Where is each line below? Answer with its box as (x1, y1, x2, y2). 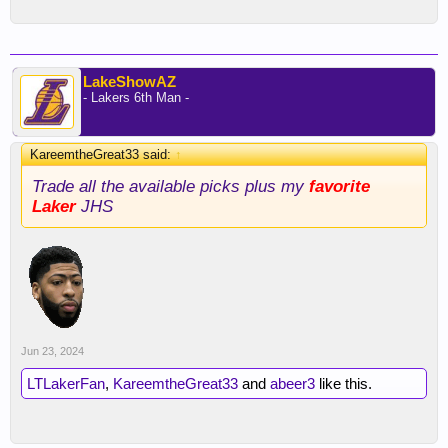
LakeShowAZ (83, 73, 176, 90)
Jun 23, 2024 (21, 345, 84, 357)
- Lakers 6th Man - (83, 90, 189, 105)
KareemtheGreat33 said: (30, 147, 175, 162)
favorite (309, 176, 370, 196)
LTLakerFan (27, 375, 105, 392)
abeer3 (270, 375, 315, 392)
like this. (315, 375, 372, 392)
